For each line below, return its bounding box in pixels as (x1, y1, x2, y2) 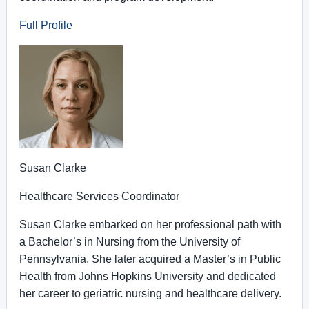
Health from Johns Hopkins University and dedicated (19, 270, 276, 282)
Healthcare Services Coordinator (19, 190, 179, 202)
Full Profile (19, 19, 72, 31)
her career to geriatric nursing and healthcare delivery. (19, 288, 281, 299)
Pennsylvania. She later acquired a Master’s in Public (19, 253, 281, 265)
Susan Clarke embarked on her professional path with (19, 219, 281, 230)
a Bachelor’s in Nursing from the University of (19, 236, 240, 248)
